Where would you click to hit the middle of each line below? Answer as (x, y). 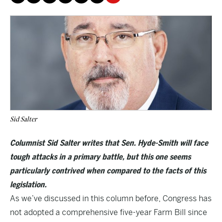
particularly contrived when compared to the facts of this (108, 171)
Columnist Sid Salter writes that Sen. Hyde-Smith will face (109, 143)
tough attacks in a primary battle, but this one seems (100, 157)
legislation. (28, 185)
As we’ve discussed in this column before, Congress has (111, 198)
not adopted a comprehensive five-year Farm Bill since (109, 212)
